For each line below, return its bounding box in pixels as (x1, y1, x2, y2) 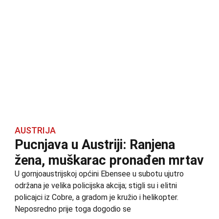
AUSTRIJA (15, 125, 56, 136)
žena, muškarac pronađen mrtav (15, 153, 204, 169)
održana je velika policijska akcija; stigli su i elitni (15, 181, 177, 191)
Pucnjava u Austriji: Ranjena (15, 137, 175, 153)
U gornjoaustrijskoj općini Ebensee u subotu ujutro (15, 169, 184, 179)
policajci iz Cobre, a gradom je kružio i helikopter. (15, 193, 178, 202)
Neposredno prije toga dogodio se (15, 204, 131, 214)
